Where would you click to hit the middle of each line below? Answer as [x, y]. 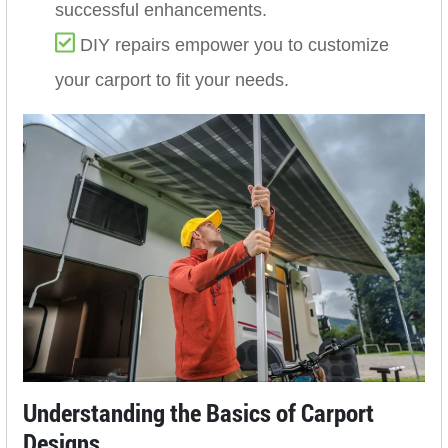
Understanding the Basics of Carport [199, 413]
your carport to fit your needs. [172, 80]
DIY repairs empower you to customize [235, 45]
